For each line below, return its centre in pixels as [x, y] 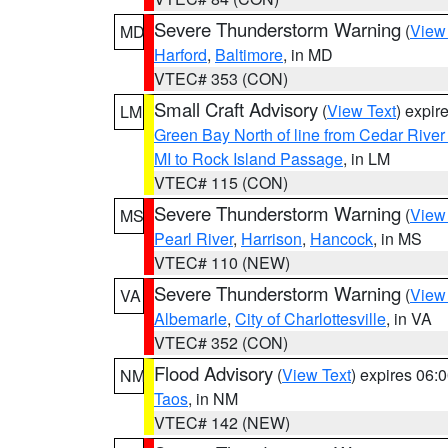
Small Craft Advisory [236, 109]
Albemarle [190, 318]
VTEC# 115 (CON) [221, 182]
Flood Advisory [213, 373]
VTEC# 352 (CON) [221, 342]
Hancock [341, 238]
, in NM [213, 398]
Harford [180, 54]
